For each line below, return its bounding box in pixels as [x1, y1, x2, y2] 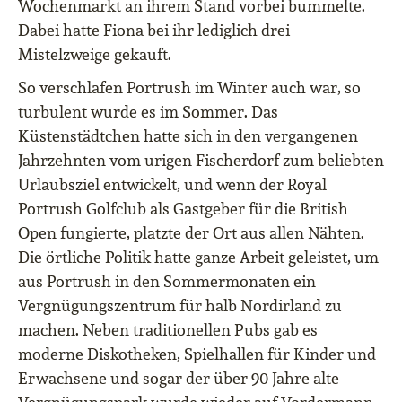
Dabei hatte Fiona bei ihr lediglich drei [18, 20, 290, 41]
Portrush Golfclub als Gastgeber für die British [18, 198, 348, 220]
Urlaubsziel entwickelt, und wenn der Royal [18, 174, 327, 196]
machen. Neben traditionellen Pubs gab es [18, 319, 318, 341]
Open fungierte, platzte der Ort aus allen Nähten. [18, 223, 364, 244]
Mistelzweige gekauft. [18, 44, 171, 66]
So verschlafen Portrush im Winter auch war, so [18, 77, 361, 99]
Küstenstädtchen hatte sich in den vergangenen [18, 126, 358, 147]
